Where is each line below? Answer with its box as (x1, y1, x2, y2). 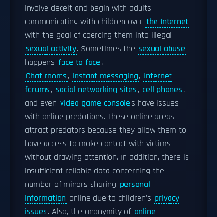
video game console (60, 98, 130, 108)
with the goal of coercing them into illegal (25, 30, 172, 41)
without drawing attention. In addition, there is (25, 152, 189, 163)
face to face (58, 57, 100, 68)
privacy (155, 193, 179, 203)
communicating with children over (25, 16, 145, 27)
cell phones (142, 84, 182, 95)
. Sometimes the (77, 44, 138, 54)
